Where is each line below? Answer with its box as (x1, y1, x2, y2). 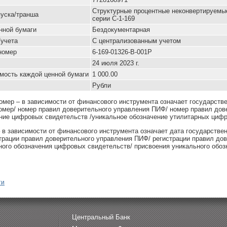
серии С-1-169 (92, 15, 135, 22)
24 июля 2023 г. (92, 59, 139, 67)
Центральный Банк (72, 213, 130, 221)
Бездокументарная (92, 26, 150, 33)
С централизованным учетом (92, 37, 181, 45)
